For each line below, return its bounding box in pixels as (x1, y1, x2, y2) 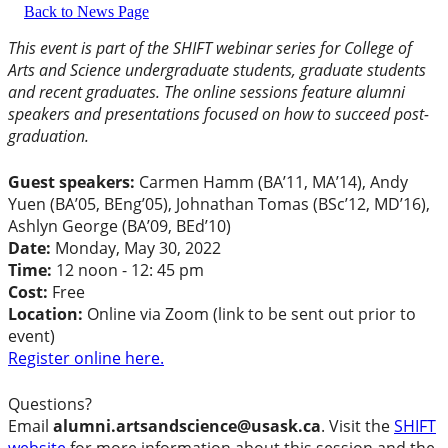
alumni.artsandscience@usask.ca (53, 415, 321, 438)
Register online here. (8, 347, 164, 370)
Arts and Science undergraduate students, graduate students (8, 59, 426, 82)
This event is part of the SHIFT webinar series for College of (8, 37, 412, 60)
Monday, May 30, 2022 (55, 237, 221, 260)
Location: (8, 303, 83, 326)
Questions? (8, 393, 92, 416)
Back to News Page (24, 3, 149, 21)
